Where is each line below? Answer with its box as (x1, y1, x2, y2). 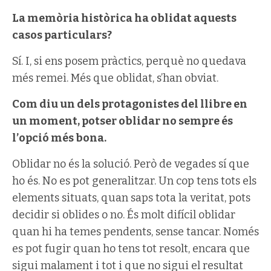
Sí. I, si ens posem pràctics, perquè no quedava (12, 54, 246, 68)
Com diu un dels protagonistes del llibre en (12, 97, 247, 111)
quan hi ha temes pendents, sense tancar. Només (12, 224, 259, 238)
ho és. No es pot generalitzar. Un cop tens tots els (12, 174, 256, 188)
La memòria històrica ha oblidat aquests (12, 11, 237, 25)
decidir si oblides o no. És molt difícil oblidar (12, 207, 235, 221)
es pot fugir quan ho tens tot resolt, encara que (12, 241, 250, 255)
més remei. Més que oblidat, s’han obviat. (12, 71, 218, 85)
